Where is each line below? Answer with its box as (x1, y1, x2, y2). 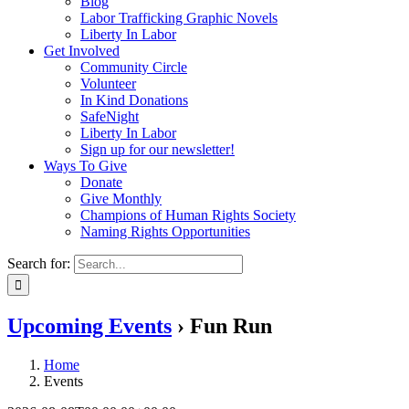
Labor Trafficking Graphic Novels (80, 10, 278, 26)
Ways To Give (44, 158, 127, 174)
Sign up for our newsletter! (80, 142, 235, 158)
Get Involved (44, 43, 120, 59)
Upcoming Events (7, 314, 172, 339)
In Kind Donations (80, 92, 188, 109)
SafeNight (80, 109, 139, 125)
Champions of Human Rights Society (80, 207, 296, 224)
